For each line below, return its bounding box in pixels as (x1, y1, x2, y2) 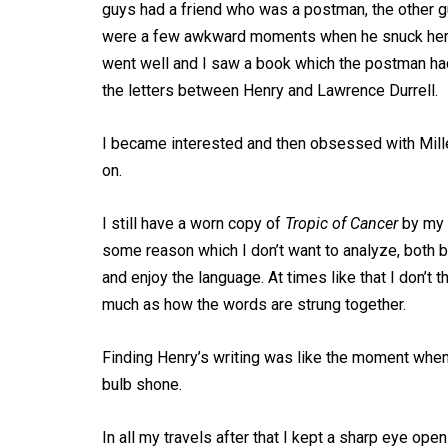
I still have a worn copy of (102, 214, 285, 233)
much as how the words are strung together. (102, 295, 406, 314)
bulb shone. (102, 375, 182, 394)
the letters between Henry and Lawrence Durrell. (102, 81, 438, 100)
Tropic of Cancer (285, 214, 398, 233)
